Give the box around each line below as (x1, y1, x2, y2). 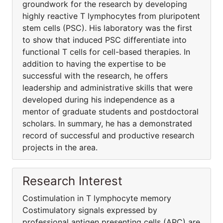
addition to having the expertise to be (22, 59, 166, 69)
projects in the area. (22, 142, 98, 152)
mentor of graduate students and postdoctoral (22, 107, 199, 116)
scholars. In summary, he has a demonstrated (22, 118, 192, 128)
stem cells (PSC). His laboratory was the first (22, 23, 192, 33)
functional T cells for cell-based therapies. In (22, 47, 190, 57)
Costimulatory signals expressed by (22, 205, 157, 215)
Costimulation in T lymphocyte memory (22, 193, 171, 203)
